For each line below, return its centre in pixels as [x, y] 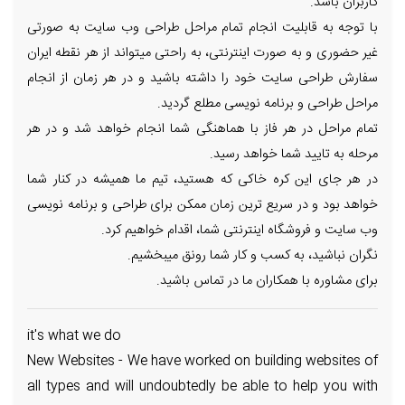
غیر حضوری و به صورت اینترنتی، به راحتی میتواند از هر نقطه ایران [202, 54]
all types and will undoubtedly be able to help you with [202, 387]
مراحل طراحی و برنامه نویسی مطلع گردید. [268, 104]
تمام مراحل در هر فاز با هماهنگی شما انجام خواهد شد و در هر [202, 130]
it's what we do [74, 337]
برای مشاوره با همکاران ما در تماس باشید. [267, 282]
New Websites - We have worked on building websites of [202, 362]
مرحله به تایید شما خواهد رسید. [294, 155]
